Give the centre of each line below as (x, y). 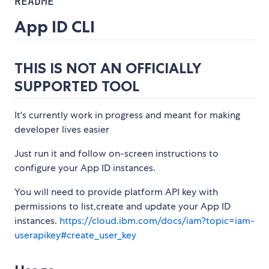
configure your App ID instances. (85, 168)
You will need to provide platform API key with (116, 192)
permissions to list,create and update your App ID (122, 207)
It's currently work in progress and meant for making (127, 115)
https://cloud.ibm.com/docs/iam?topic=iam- (157, 221)
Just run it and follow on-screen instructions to (116, 154)
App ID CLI (55, 27)
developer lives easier (62, 130)
